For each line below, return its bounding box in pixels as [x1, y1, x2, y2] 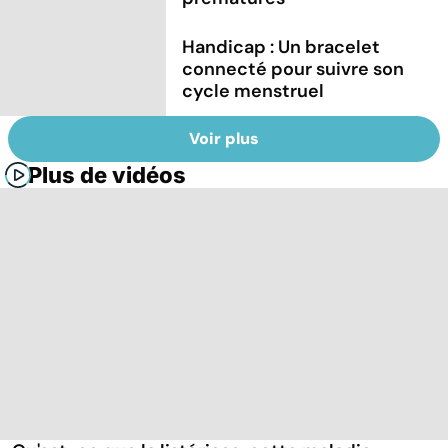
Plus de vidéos [28, 161, 186, 188]
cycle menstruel [182, 79, 325, 104]
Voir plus [189, 127, 259, 149]
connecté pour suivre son [182, 57, 405, 82]
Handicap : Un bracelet [182, 35, 381, 60]
